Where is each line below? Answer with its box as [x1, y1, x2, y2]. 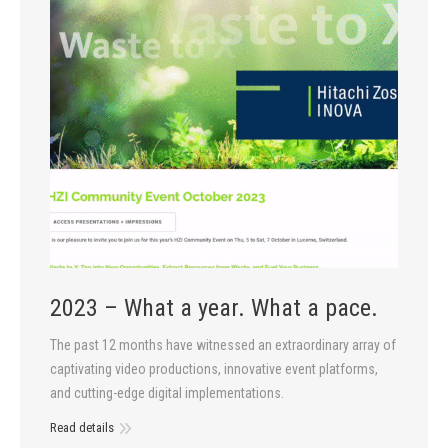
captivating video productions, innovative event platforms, [50, 360, 378, 377]
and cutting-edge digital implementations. [50, 384, 284, 401]
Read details [50, 419, 114, 435]
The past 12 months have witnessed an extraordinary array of [50, 336, 396, 353]
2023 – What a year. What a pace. [50, 293, 378, 322]
